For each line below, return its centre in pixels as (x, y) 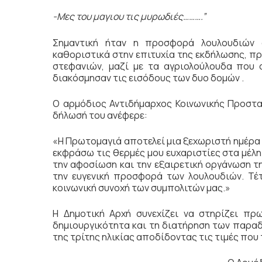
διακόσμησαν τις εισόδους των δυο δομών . (148, 78)
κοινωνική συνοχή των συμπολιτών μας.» (142, 188)
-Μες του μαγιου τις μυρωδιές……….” (129, 16)
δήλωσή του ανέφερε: (100, 115)
